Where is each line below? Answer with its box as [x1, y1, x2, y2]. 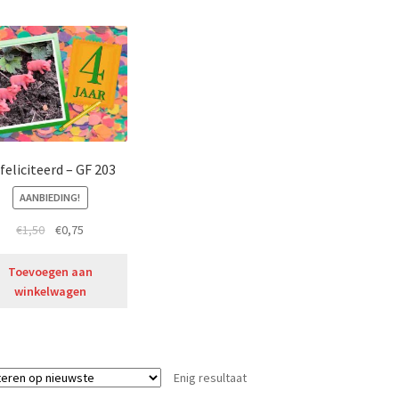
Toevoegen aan [7, 263, 93, 280]
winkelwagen [13, 282, 86, 299]
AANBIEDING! [20, 191, 81, 205]
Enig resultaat [173, 370, 247, 387]
